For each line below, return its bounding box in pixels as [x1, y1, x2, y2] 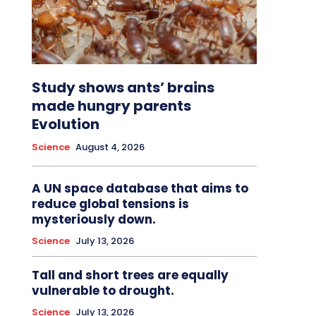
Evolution [31, 114, 99, 135]
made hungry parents [31, 96, 191, 116]
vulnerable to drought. [31, 282, 174, 300]
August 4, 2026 [75, 140, 145, 154]
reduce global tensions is [31, 195, 189, 213]
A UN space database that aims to [31, 180, 248, 197]
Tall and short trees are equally [31, 267, 229, 284]
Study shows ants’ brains [31, 78, 214, 98]
